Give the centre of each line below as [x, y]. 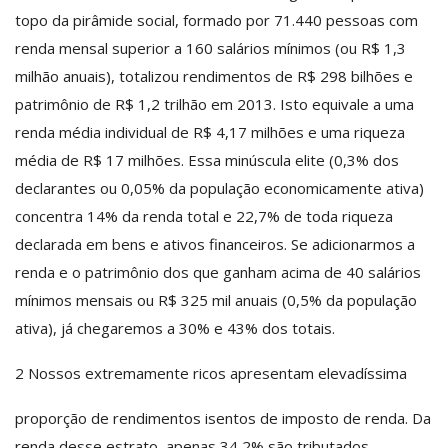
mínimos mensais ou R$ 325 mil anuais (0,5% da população [216, 299]
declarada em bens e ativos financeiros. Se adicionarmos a [215, 243]
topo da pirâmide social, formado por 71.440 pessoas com [216, 19]
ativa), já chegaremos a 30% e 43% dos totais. [175, 327]
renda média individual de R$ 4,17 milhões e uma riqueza [210, 131]
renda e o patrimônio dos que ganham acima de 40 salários [218, 271]
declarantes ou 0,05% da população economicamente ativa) [219, 187]
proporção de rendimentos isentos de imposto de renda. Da [223, 417]
